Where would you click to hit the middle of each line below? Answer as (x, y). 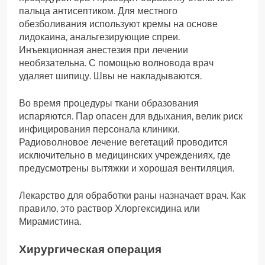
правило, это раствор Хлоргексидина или (109, 208)
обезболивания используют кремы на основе (118, 24)
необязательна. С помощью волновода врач (116, 63)
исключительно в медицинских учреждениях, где (125, 155)
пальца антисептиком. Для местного (98, 11)
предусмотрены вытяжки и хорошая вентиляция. (127, 168)
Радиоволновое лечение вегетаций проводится (123, 142)
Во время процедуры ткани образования (109, 103)
